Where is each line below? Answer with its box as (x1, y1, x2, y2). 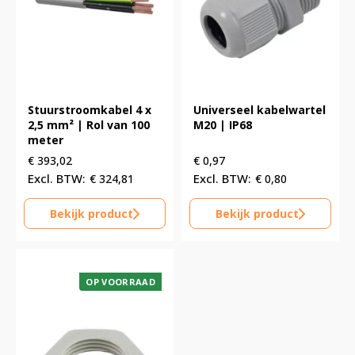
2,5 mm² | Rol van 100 (28, 117, 150, 133)
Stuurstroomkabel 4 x (28, 102, 151, 118)
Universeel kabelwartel (193, 102, 326, 118)
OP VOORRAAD (86, 276, 155, 288)
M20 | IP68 (193, 117, 252, 133)
